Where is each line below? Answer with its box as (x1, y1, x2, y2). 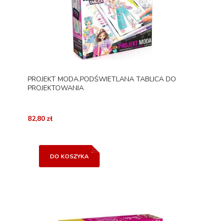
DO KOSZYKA (49, 152, 89, 160)
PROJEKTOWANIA (28, 83, 84, 93)
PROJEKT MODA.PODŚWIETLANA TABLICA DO (28, 74, 176, 84)
